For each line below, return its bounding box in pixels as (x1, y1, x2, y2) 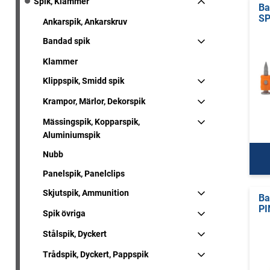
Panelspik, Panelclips (43, 169, 125, 178)
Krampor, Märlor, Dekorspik (43, 96, 145, 106)
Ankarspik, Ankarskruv (43, 17, 127, 27)
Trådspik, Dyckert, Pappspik (43, 250, 148, 259)
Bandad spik (43, 36, 90, 46)
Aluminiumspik (43, 130, 100, 140)
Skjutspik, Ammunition (43, 188, 129, 198)
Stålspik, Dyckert (43, 229, 107, 239)
